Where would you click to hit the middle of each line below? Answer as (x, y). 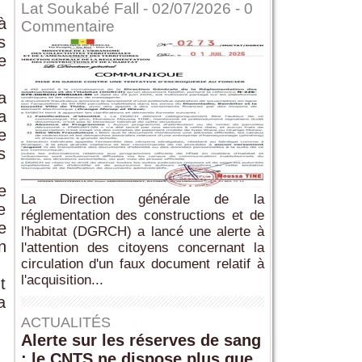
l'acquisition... (62, 280)
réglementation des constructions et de (142, 216)
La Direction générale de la (142, 200)
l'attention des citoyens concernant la (142, 248)
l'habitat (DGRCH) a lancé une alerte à (142, 232)
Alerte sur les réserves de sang (141, 341)
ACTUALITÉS (65, 323)
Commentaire (67, 27)
